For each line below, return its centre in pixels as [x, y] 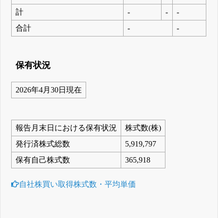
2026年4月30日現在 [49, 90]
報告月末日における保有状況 [66, 127]
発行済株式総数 [43, 144]
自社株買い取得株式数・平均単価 [78, 184]
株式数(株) [143, 127]
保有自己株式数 [43, 160]
